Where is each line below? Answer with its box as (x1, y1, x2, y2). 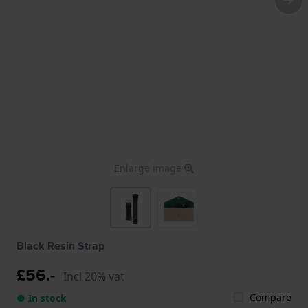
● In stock (16, 291, 67, 305)
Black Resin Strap (16, 237, 104, 254)
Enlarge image (114, 161, 184, 175)
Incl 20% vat (63, 268, 124, 284)
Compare (250, 290, 291, 304)
